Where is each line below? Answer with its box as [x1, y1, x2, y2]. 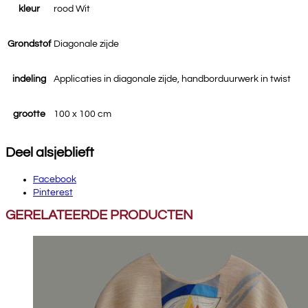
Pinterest [33, 188, 73, 197]
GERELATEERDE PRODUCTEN [5, 208, 193, 222]
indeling [12, 74, 46, 84]
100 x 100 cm [54, 109, 111, 119]
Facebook [33, 175, 76, 184]
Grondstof [8, 39, 51, 49]
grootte [13, 109, 45, 119]
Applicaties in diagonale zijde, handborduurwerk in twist [54, 74, 291, 84]
